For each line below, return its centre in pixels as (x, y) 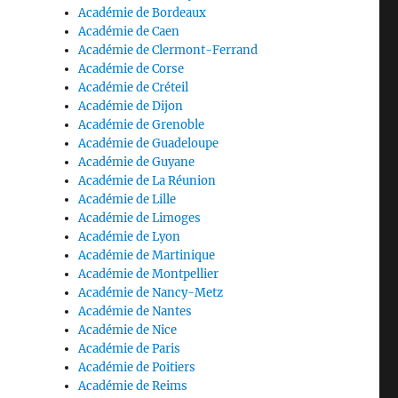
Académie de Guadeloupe (149, 143)
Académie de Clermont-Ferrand (168, 50)
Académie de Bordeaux (143, 13)
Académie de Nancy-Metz (151, 293)
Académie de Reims (133, 386)
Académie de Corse (131, 69)
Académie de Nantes (135, 311)
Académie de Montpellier (149, 274)
